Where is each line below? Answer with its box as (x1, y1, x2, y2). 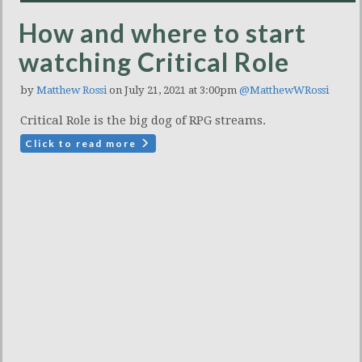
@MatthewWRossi (239, 84, 329, 97)
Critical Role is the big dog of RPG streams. (20, 113, 266, 128)
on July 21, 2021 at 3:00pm (107, 84, 239, 97)
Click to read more (25, 137, 140, 150)
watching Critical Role (19, 46, 289, 78)
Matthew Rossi (36, 84, 107, 97)
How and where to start (19, 17, 306, 49)
